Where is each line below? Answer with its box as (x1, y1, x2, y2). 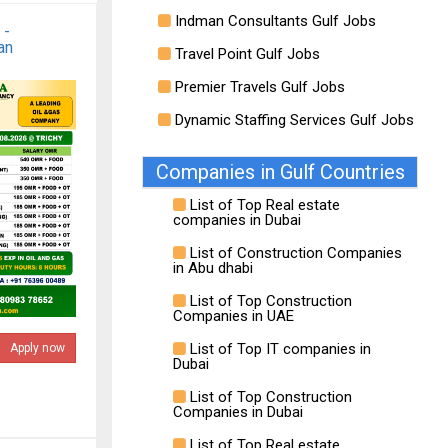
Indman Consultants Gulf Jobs (171, 12, 376, 30)
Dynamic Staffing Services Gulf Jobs (171, 111, 414, 129)
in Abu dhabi (173, 259, 253, 277)
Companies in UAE (173, 307, 294, 325)
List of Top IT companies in (186, 340, 371, 358)
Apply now (9, 341, 65, 355)
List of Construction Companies (186, 244, 402, 262)
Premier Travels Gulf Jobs (171, 78, 345, 96)
